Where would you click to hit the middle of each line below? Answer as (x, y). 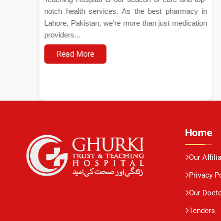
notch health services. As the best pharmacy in (126, 11)
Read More (75, 54)
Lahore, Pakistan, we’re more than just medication (126, 23)
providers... (62, 35)
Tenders (202, 210)
